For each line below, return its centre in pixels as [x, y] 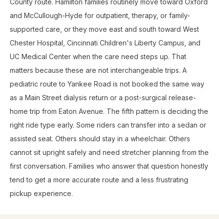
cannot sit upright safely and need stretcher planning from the [109, 152]
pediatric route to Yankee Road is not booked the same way [107, 84]
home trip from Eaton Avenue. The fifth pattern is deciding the [109, 111]
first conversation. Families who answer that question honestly [109, 166]
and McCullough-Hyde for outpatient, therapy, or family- [100, 15]
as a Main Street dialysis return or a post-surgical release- [103, 98]
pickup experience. [41, 193]
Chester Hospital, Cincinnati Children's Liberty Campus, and [105, 43]
